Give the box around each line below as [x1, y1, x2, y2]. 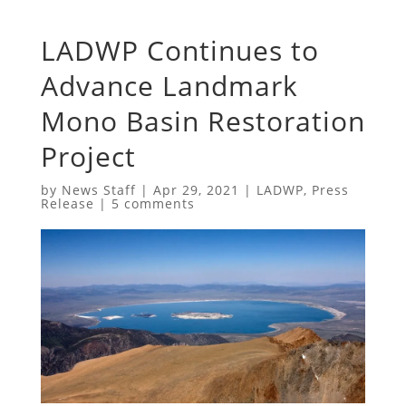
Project [40, 137, 136, 175]
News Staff [61, 180, 136, 198]
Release [40, 194, 94, 212]
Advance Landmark [40, 66, 298, 104]
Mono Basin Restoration [40, 101, 365, 140]
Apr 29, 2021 [152, 180, 239, 198]
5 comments [111, 194, 195, 212]
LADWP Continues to [40, 31, 319, 69]
